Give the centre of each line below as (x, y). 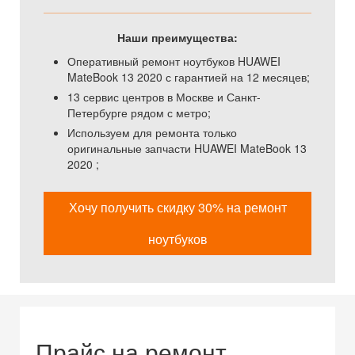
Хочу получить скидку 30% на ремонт (177, 208)
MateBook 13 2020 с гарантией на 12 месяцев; (189, 77)
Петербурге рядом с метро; (139, 113)
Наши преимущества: (177, 38)
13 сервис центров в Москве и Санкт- (164, 97)
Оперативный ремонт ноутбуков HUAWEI (174, 61)
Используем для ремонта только (152, 133)
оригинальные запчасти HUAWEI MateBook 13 (187, 149)
